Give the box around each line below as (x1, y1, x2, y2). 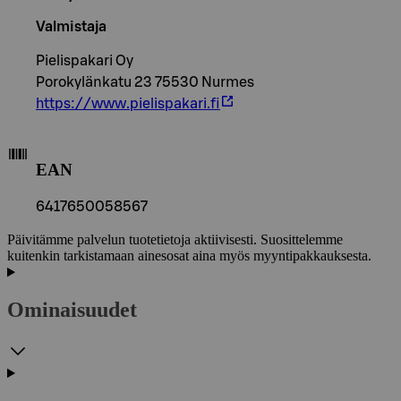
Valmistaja (36, 19, 107, 34)
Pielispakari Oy (36, 53, 133, 68)
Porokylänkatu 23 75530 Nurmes (36, 74, 254, 90)
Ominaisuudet (7, 298, 137, 322)
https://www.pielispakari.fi (36, 96, 220, 111)
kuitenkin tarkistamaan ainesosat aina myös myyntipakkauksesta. (7, 248, 371, 264)
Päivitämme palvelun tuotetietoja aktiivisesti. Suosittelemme (7, 232, 343, 248)
